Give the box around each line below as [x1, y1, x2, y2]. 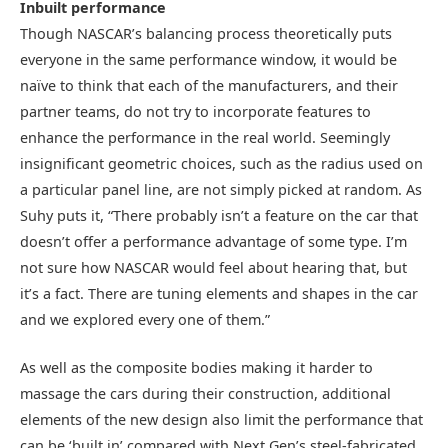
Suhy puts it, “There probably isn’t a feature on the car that [20, 205, 418, 225]
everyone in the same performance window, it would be [20, 49, 397, 69]
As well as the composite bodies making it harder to [20, 358, 373, 378]
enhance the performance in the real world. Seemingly [20, 127, 390, 147]
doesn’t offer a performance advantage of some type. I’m [20, 231, 407, 251]
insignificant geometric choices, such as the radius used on [20, 153, 423, 173]
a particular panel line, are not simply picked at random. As [20, 179, 422, 199]
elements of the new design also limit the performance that [20, 410, 423, 430]
